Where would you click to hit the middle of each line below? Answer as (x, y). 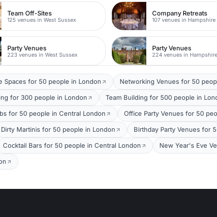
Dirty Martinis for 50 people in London (58, 129)
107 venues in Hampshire (184, 20)
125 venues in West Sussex (42, 20)
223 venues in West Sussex (43, 54)
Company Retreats (180, 13)
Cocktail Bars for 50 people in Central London (72, 145)
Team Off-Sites (30, 13)
